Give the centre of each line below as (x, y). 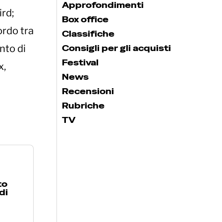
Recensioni (88, 91)
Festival (80, 62)
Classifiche (88, 34)
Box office (85, 19)
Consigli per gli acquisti (116, 48)
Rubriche (83, 106)
